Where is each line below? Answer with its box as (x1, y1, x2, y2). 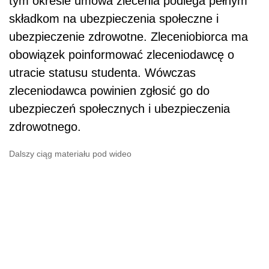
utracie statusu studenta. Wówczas (9, 66, 196, 80)
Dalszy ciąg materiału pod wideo (9, 149, 131, 159)
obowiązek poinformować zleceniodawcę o (9, 48, 234, 62)
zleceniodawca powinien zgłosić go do (9, 84, 210, 98)
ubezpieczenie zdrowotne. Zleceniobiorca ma (9, 30, 248, 44)
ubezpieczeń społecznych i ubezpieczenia (9, 102, 230, 116)
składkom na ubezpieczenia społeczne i (9, 12, 219, 26)
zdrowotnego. (9, 120, 81, 134)
